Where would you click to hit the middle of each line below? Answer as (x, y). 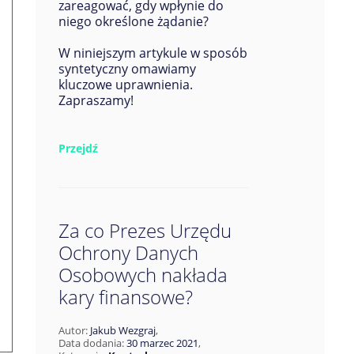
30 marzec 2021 (162, 343)
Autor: (74, 330)
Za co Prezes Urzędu (145, 230)
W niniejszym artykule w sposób (153, 53)
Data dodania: (92, 343)
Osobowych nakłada (143, 275)
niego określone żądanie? (133, 21)
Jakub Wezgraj (122, 330)
